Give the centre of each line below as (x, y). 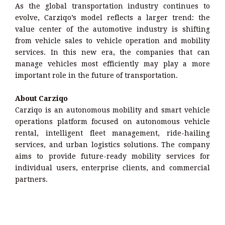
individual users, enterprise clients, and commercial (113, 168)
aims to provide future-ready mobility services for (113, 156)
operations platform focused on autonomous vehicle (113, 122)
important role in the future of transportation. (96, 76)
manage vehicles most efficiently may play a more (113, 64)
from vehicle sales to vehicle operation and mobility (113, 41)
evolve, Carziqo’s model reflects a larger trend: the (113, 18)
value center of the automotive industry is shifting (113, 29)
